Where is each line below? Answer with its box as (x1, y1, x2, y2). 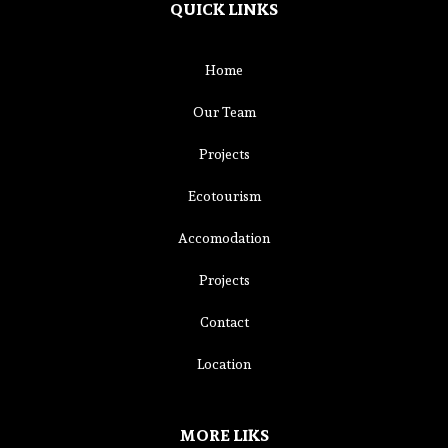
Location (197, 353, 251, 375)
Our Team (192, 101, 256, 123)
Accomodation (178, 227, 270, 249)
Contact (199, 311, 249, 333)
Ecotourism (187, 185, 261, 207)
